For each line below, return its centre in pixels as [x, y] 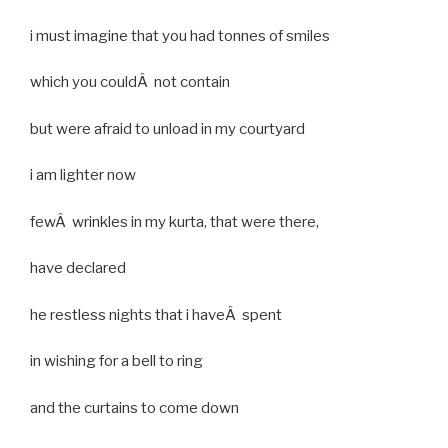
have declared [78, 268]
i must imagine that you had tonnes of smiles [180, 35]
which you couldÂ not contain [130, 82]
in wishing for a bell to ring [116, 361]
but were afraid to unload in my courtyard [167, 128]
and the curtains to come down [134, 407]
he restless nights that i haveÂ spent [156, 314]
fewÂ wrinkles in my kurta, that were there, [174, 221]
